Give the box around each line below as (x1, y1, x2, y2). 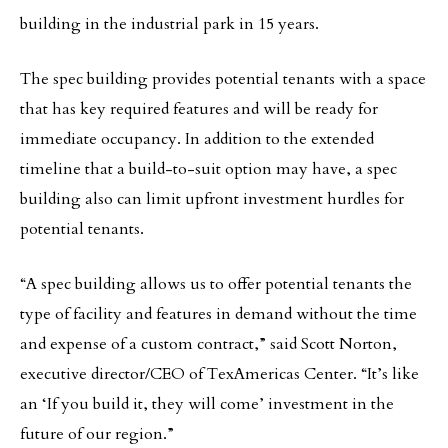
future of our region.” (20, 423, 174, 445)
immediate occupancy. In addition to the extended (20, 128, 374, 150)
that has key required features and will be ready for (20, 98, 378, 120)
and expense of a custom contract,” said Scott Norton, (20, 333, 397, 355)
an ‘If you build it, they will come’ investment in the (20, 393, 394, 415)
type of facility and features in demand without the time (20, 303, 417, 325)
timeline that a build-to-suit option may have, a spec (20, 158, 397, 180)
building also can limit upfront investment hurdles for (20, 188, 404, 210)
